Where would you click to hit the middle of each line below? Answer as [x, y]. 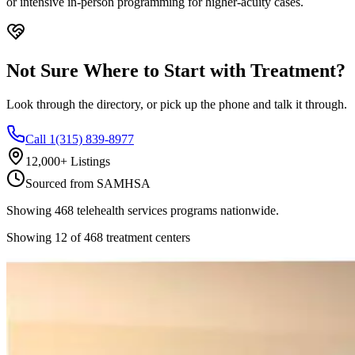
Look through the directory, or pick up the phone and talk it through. [177, 104]
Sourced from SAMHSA [88, 183]
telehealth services [122, 210]
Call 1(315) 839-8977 [80, 139]
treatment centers [147, 237]
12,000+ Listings [68, 161]
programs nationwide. [223, 210]
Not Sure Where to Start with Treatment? [176, 70]
